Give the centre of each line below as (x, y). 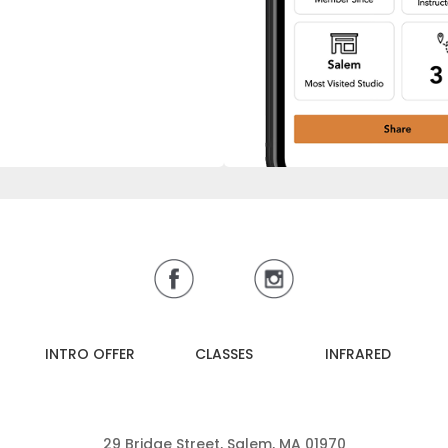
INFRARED (358, 354)
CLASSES (223, 354)
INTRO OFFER (89, 354)
